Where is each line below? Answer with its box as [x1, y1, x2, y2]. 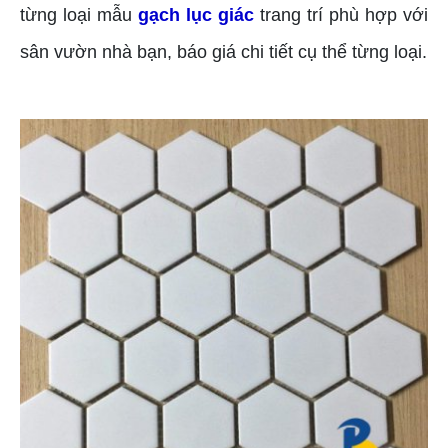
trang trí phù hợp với [254, 5, 428, 26]
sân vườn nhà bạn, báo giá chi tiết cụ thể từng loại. [20, 42, 427, 63]
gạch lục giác [138, 5, 254, 26]
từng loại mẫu [20, 5, 138, 26]
